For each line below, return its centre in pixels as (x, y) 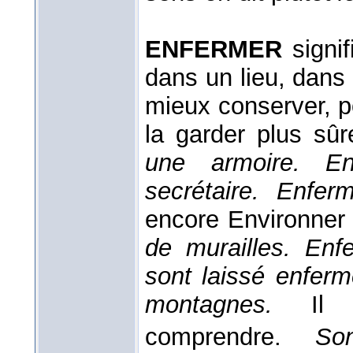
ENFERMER (214, 50)
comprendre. (230, 337)
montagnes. (228, 305)
